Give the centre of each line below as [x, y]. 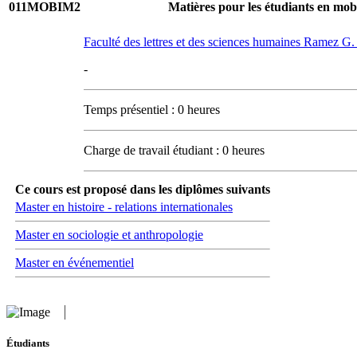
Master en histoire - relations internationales [124, 207]
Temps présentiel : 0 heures [152, 110]
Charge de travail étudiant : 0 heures [174, 150]
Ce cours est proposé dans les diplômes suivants [143, 189]
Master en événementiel [75, 263]
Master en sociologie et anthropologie [109, 235]
